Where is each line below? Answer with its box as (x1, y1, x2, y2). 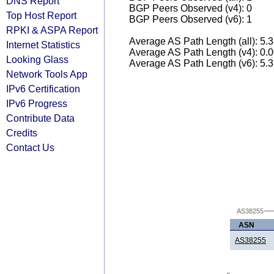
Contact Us (6, 142, 54, 153)
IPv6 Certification (6, 83, 80, 94)
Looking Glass (6, 54, 68, 65)
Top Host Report (6, 10, 76, 21)
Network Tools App (6, 68, 87, 80)
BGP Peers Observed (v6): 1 (129, 14, 252, 24)
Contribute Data (6, 113, 75, 124)
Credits (6, 127, 37, 138)
